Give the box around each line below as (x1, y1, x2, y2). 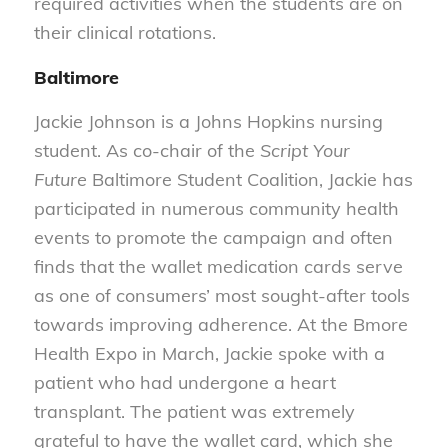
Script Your (259, 138, 350, 162)
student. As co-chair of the (33, 138, 260, 162)
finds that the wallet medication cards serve (33, 254, 403, 278)
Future (33, 167, 87, 191)
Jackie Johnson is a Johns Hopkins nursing (33, 109, 383, 133)
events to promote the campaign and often (33, 225, 393, 249)
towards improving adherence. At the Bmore (33, 312, 408, 336)
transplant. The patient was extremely (33, 399, 355, 423)
